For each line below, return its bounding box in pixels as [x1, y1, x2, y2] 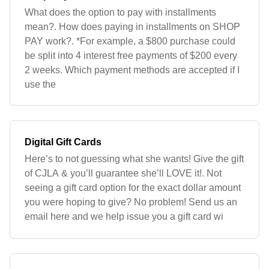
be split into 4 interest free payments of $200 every [25, 50, 237, 61]
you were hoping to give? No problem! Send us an [25, 197, 237, 207]
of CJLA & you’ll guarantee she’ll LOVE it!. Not [25, 168, 222, 178]
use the [25, 79, 56, 89]
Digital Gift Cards [25, 137, 101, 147]
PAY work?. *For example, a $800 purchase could [25, 36, 235, 46]
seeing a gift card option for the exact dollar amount [25, 183, 241, 193]
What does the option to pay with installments [25, 7, 216, 17]
